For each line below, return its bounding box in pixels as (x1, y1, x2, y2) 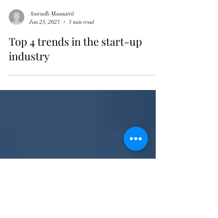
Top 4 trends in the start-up (9, 58, 142, 73)
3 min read (69, 42, 94, 50)
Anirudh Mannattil (29, 35, 74, 41)
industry (9, 73, 50, 88)
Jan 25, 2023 (29, 42, 60, 50)
